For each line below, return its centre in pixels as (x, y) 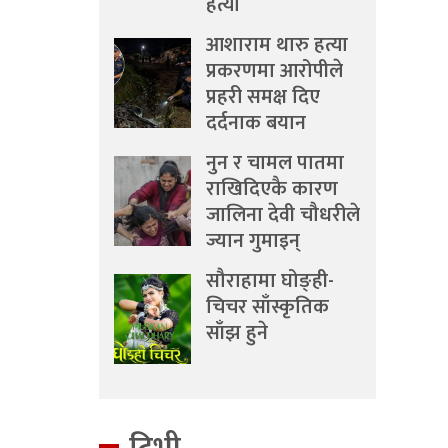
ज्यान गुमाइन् (253, 241)
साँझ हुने (237, 333)
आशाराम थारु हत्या (277, 45)
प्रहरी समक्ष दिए (263, 97)
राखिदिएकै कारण (272, 189)
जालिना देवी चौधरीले (283, 215)
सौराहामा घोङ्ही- (270, 281)
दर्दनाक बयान (256, 123)
